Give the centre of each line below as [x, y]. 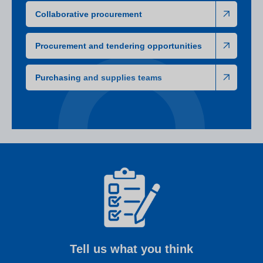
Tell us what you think [131, 249]
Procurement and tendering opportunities [119, 46]
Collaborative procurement [89, 14]
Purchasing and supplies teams [99, 78]
